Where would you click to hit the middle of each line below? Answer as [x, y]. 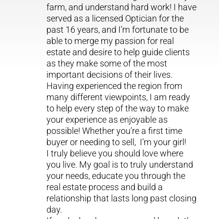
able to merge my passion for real [110, 41]
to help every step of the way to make [117, 109]
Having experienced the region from [114, 86]
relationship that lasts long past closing [121, 198]
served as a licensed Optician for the [115, 19]
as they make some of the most [107, 64]
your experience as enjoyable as [107, 120]
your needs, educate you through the [116, 176]
